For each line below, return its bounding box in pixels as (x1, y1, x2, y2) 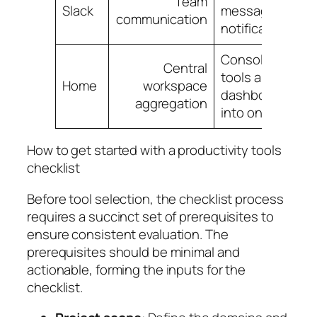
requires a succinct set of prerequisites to (27, 207, 274, 226)
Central (163, 58, 207, 77)
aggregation (134, 93, 207, 113)
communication (116, 9, 207, 28)
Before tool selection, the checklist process (27, 189, 284, 208)
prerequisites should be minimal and (27, 242, 240, 261)
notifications (221, 18, 295, 38)
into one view (221, 103, 299, 122)
